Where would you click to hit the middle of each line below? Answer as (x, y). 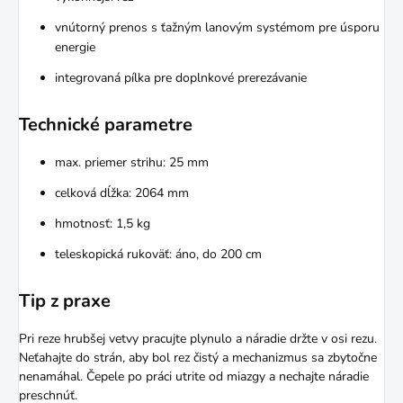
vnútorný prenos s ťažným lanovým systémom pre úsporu (217, 28)
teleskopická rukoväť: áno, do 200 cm (158, 255)
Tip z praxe (65, 301)
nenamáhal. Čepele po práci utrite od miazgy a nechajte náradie (194, 377)
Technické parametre (106, 125)
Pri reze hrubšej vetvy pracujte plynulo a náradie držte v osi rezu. (198, 339)
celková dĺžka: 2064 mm (122, 193)
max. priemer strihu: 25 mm (132, 163)
